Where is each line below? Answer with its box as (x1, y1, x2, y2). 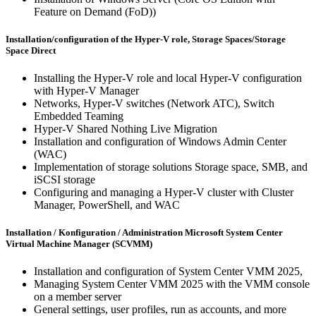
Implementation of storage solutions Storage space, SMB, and (34, 161, 308, 173)
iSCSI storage (34, 174, 95, 186)
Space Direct (6, 44, 56, 56)
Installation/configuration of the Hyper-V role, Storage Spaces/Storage (6, 33, 286, 44)
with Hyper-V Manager (34, 85, 139, 97)
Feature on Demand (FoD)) (34, 5, 156, 18)
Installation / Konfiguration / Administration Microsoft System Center (6, 227, 283, 238)
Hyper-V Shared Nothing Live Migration (34, 123, 217, 135)
